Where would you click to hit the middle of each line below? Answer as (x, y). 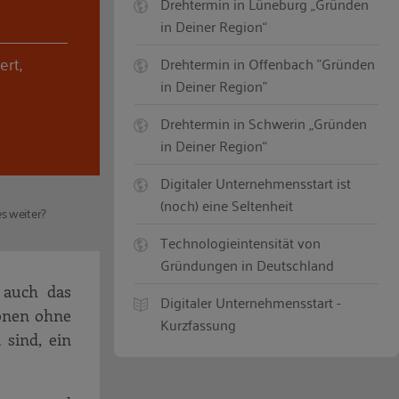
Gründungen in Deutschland (248, 265)
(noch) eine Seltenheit (227, 205)
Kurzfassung (199, 325)
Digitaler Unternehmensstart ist (256, 183)
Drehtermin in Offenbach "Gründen (268, 64)
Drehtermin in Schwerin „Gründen (264, 123)
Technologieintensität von (241, 243)
